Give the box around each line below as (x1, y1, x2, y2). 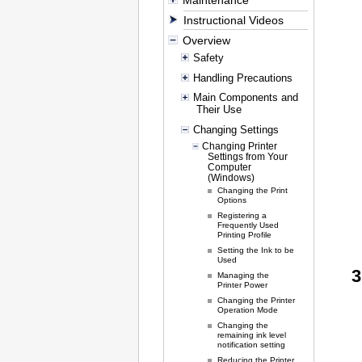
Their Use (196, 103, 242, 116)
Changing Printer (202, 140, 278, 151)
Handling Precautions (192, 71, 293, 84)
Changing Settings (192, 124, 279, 137)
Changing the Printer (217, 296, 296, 305)
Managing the (217, 271, 270, 280)
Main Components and (192, 91, 298, 104)
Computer (207, 161, 251, 172)
